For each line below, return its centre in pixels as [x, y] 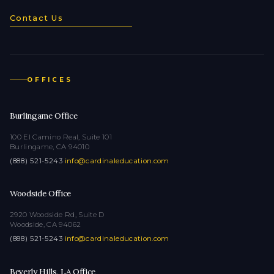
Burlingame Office [44, 115]
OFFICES [50, 79]
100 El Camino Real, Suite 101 [61, 137]
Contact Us [36, 17]
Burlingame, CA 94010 [50, 146]
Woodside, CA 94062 [46, 225]
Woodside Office [40, 194]
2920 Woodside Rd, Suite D [57, 215]
